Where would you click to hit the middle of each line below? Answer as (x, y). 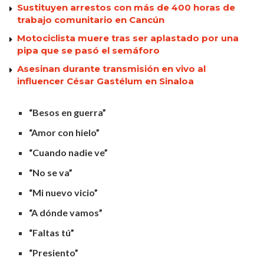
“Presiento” (54, 252)
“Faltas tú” (52, 232)
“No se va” (51, 172)
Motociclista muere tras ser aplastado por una (128, 38)
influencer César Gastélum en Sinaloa (105, 81)
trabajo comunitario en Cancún (91, 19)
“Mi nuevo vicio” (64, 192)
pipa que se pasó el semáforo (88, 50)
